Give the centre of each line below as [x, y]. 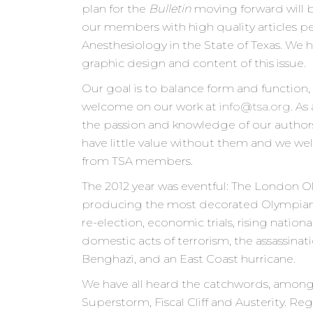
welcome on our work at [151, 107]
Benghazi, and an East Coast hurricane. [189, 259]
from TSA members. [137, 161]
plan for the [115, 9]
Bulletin [170, 9]
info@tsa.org [255, 107]
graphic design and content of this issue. [194, 64]
